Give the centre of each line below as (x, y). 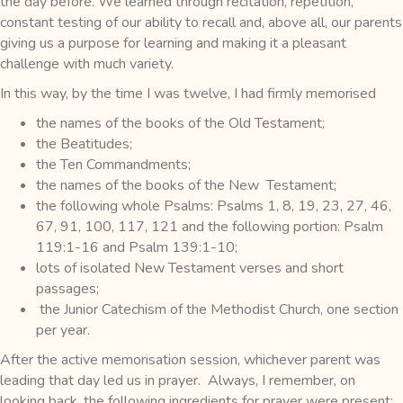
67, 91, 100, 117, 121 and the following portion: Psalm (210, 226)
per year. (63, 330)
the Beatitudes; (84, 143)
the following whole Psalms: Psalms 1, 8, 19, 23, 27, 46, (214, 206)
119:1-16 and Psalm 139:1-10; (137, 247)
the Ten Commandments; (113, 164)
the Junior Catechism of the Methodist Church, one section (217, 309)
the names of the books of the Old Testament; (180, 123)
